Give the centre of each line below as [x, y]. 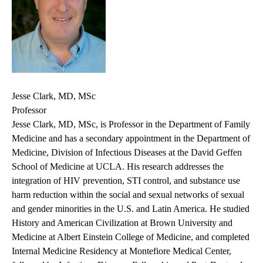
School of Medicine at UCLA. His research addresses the [118, 167]
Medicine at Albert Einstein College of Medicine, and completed [131, 237]
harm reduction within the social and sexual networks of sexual [128, 195]
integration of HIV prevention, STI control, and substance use [126, 181]
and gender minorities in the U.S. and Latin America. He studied [131, 209]
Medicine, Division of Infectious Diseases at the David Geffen [127, 153]
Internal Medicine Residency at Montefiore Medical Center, [122, 251]
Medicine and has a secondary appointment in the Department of [131, 139]
